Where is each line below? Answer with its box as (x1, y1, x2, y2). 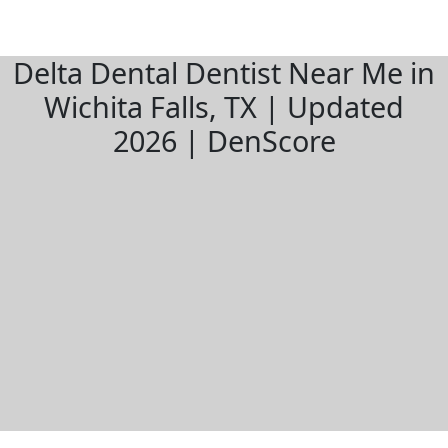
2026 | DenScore (112, 121, 336, 160)
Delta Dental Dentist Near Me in (13, 53, 435, 92)
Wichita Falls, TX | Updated (44, 87, 404, 126)
